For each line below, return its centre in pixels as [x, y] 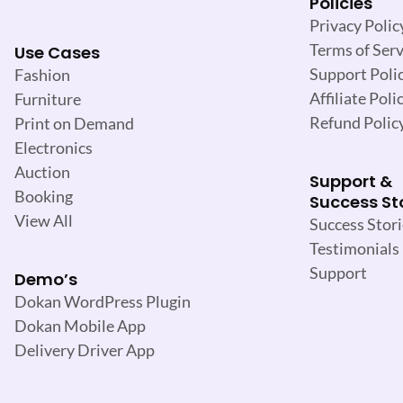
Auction [42, 171]
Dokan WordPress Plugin [103, 301]
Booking [44, 196]
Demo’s [46, 279]
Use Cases [57, 52]
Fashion [42, 74]
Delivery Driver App [85, 349]
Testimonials [354, 249]
